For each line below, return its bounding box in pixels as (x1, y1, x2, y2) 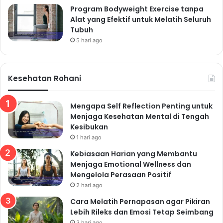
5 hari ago (76, 36, 103, 44)
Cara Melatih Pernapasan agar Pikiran (70, 196, 210, 207)
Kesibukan (70, 121, 108, 132)
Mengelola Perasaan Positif (70, 169, 171, 180)
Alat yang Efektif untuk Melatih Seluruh (70, 14, 211, 24)
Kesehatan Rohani (8, 73, 81, 84)
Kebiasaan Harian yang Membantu (70, 148, 197, 159)
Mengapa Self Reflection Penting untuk (70, 101, 213, 111)
